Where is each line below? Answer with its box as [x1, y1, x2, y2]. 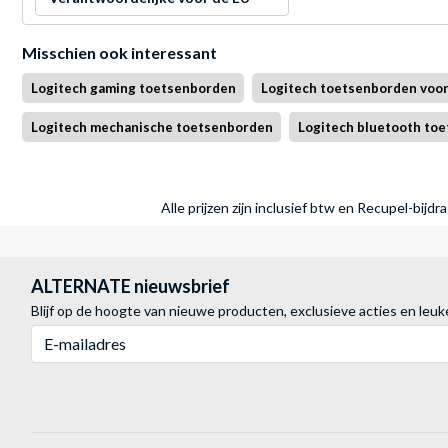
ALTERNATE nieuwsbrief [31, 275, 230, 298]
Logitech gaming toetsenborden [30, 80, 236, 97]
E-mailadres [30, 326, 102, 344]
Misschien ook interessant [22, 43, 217, 63]
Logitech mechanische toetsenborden [30, 119, 273, 136]
